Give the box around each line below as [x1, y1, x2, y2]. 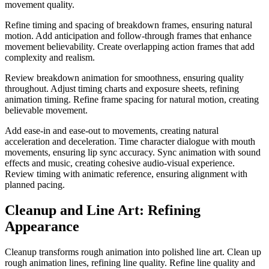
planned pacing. [5, 180, 65, 190]
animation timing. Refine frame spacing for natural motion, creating [5, 94, 259, 105]
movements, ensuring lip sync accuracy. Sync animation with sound [5, 147, 261, 158]
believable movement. [5, 105, 88, 116]
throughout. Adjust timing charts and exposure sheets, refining [5, 83, 239, 94]
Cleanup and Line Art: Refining [5, 202, 201, 219]
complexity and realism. [5, 52, 95, 63]
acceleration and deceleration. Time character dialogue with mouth [5, 136, 255, 147]
